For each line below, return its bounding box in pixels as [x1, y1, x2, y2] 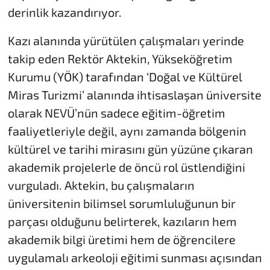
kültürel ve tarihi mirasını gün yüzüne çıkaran [7, 141, 253, 156]
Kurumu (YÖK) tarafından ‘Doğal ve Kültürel [7, 69, 242, 84]
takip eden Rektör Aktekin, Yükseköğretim [7, 51, 233, 66]
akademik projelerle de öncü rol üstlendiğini [7, 159, 245, 174]
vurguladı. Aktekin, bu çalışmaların [7, 177, 195, 192]
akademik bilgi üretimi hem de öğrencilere [7, 231, 236, 246]
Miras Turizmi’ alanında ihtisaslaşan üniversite [7, 87, 262, 102]
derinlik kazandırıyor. [7, 4, 122, 19]
